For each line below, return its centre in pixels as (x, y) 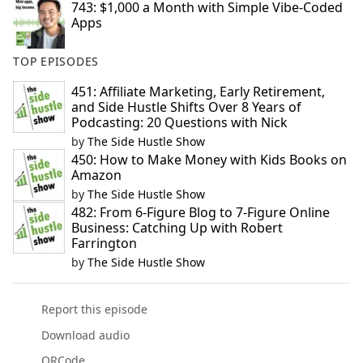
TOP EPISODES (56, 62)
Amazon (96, 175)
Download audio (85, 335)
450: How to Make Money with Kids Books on (209, 160)
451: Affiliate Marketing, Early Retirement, (198, 92)
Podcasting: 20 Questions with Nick (179, 123)
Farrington (104, 243)
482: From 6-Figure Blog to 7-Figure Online (201, 213)
